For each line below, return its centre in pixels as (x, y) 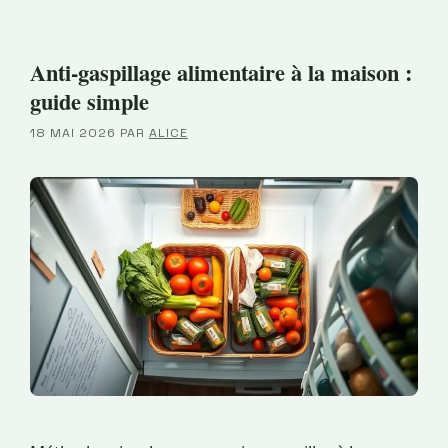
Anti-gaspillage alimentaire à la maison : (221, 72)
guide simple (89, 101)
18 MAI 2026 (73, 132)
